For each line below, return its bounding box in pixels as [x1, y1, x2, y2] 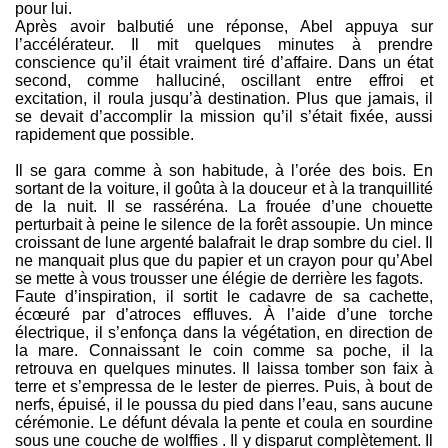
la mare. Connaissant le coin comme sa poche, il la [15, 342, 433, 360]
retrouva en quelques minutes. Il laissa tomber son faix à [15, 360, 433, 378]
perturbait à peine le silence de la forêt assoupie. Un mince [15, 216, 433, 234]
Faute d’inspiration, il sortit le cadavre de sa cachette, [15, 288, 433, 306]
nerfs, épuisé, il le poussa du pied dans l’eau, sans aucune [15, 396, 433, 414]
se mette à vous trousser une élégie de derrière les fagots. [15, 270, 423, 288]
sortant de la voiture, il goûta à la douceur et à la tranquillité [15, 180, 433, 198]
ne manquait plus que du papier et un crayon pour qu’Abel [15, 252, 433, 270]
